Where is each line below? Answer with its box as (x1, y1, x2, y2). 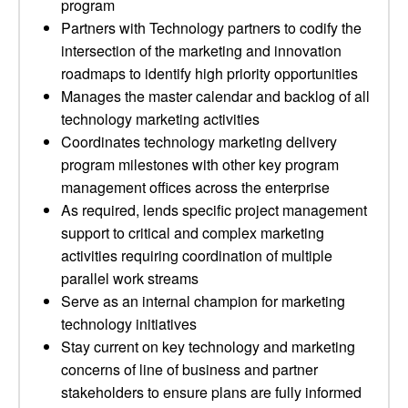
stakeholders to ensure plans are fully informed (61, 382, 362, 403)
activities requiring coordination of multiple (61, 245, 332, 266)
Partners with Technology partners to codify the (61, 17, 362, 38)
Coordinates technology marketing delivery (61, 131, 337, 152)
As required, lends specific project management (61, 199, 367, 220)
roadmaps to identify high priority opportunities (61, 63, 358, 84)
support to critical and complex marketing (61, 222, 324, 243)
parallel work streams (61, 268, 199, 289)
